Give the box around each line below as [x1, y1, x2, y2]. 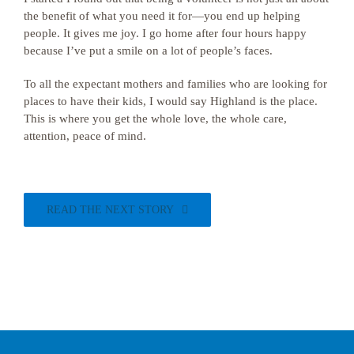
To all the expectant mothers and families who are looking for [24, 77, 327, 90]
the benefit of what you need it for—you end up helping [24, 9, 300, 22]
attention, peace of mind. [24, 129, 146, 142]
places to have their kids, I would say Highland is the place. [24, 94, 318, 107]
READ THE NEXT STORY [47, 203, 174, 216]
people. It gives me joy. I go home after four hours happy [24, 26, 307, 40]
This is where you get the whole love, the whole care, [24, 111, 287, 125]
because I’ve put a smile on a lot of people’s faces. [24, 43, 273, 57]
